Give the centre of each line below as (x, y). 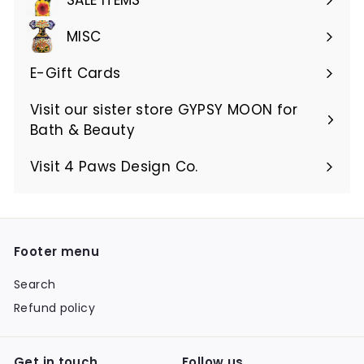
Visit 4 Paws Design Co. (114, 166)
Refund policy (54, 308)
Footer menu (57, 251)
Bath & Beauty (82, 130)
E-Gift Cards (76, 73)
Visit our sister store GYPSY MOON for (164, 109)
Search (35, 284)
